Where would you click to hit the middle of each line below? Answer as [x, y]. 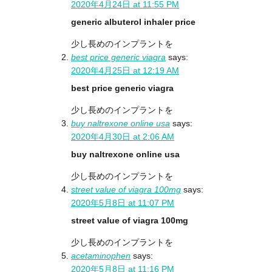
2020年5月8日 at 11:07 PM [123, 202]
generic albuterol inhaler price [133, 22]
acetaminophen [101, 255]
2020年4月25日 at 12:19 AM [125, 70]
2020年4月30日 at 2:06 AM [123, 136]
